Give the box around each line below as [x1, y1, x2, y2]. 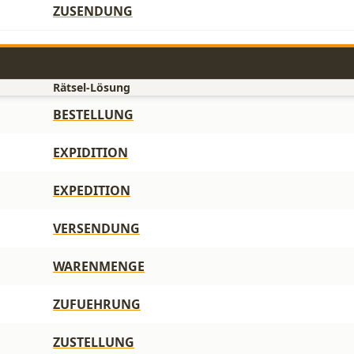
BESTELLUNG [53, 106, 134, 123]
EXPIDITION [53, 144, 128, 161]
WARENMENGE [53, 258, 145, 275]
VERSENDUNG [53, 220, 140, 237]
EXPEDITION [53, 182, 130, 199]
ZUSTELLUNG [53, 333, 134, 351]
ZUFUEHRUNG [53, 296, 141, 313]
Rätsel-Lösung [53, 80, 130, 95]
